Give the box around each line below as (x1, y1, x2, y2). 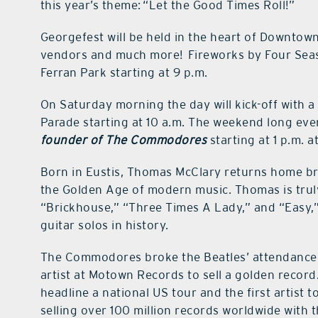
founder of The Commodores (40, 133, 210, 148)
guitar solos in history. (40, 218, 169, 233)
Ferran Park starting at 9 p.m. (40, 65, 208, 80)
